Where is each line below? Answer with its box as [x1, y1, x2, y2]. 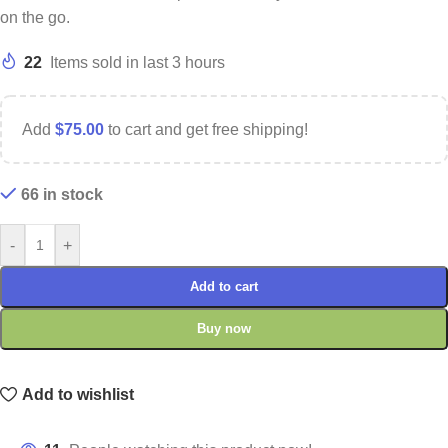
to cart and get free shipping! [104, 121, 308, 139]
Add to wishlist [21, 385, 134, 403]
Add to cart [190, 279, 258, 295]
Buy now [197, 321, 251, 337]
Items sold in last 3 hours [50, 54, 225, 72]
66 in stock [20, 186, 103, 204]
